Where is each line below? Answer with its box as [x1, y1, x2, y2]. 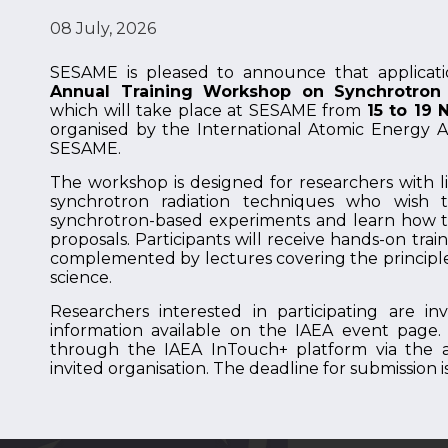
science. [50, 267, 116, 287]
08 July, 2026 [50, 18, 156, 38]
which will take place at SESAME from [50, 100, 367, 120]
